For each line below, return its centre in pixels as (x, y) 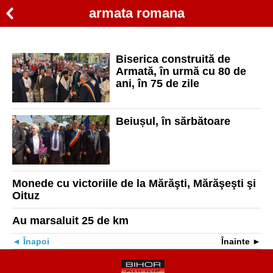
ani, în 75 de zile (158, 83)
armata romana (136, 13)
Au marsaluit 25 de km (70, 220)
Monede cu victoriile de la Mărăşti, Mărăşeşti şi (134, 183)
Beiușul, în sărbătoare (173, 121)
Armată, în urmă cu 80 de (181, 71)
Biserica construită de (173, 59)
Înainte (236, 241)
